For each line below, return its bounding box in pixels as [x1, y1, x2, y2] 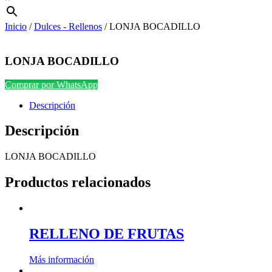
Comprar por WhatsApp [5, 79, 98, 90]
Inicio [5, 21, 27, 32]
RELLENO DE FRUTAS [29, 226, 184, 242]
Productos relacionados [5, 174, 151, 191]
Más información [29, 254, 94, 265]
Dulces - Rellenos [34, 21, 102, 32]
